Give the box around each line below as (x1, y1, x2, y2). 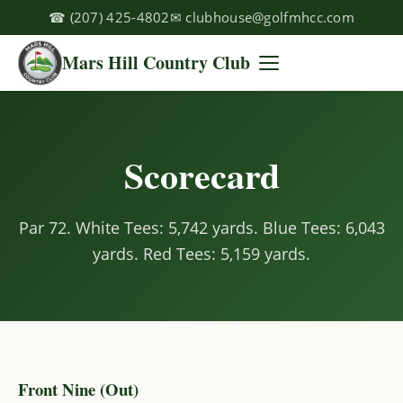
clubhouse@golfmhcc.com (185, 8, 355, 26)
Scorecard (123, 148, 280, 201)
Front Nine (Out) (18, 377, 139, 401)
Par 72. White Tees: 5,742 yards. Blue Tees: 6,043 (18, 217, 385, 238)
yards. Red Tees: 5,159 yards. (93, 243, 310, 264)
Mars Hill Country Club (62, 49, 251, 76)
